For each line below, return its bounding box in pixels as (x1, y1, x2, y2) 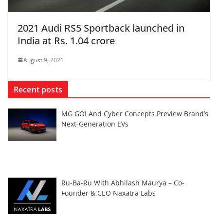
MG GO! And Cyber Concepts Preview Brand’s (61, 109, 208, 118)
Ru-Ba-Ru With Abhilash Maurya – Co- (61, 178, 184, 187)
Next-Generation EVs (61, 119, 128, 128)
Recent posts (14, 84, 62, 95)
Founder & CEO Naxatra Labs (61, 188, 156, 198)
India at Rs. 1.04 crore (18, 34, 115, 47)
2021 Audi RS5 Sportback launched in (18, 21, 184, 35)
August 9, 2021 (23, 55, 64, 64)
